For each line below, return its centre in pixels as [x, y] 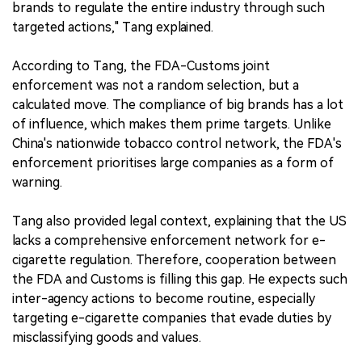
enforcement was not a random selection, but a [156, 85]
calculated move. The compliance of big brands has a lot [178, 104]
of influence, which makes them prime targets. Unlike [172, 124]
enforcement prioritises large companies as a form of [173, 162]
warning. [37, 182]
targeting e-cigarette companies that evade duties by [172, 318]
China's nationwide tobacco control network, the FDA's [177, 143]
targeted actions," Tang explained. [113, 27]
